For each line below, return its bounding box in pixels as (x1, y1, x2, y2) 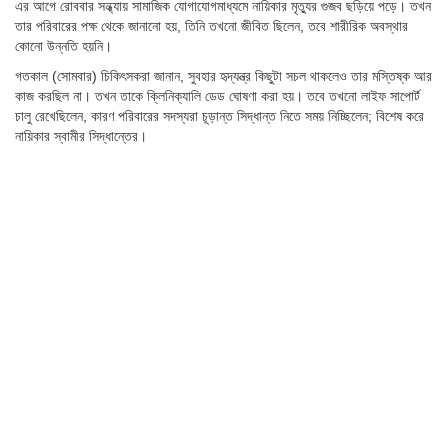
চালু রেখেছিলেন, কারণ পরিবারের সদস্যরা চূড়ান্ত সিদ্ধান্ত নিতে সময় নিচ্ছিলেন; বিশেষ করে (15, 108, 424, 125)
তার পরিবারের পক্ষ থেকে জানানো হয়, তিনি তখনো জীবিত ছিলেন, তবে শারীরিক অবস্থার (15, 18, 408, 35)
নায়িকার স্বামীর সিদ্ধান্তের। (15, 128, 147, 145)
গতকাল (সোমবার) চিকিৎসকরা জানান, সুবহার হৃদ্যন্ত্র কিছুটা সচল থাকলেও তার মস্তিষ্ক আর (15, 68, 432, 85)
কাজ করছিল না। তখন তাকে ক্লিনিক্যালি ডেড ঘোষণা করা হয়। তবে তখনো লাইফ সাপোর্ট (15, 88, 420, 105)
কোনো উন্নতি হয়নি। (15, 38, 112, 55)
